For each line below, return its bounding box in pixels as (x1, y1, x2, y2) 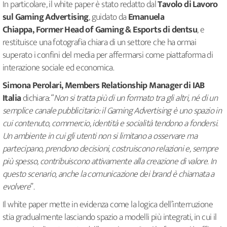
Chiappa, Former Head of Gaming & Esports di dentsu (3, 22, 197, 38)
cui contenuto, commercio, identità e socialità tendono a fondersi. (3, 116, 218, 132)
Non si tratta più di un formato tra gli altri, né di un (54, 91, 218, 106)
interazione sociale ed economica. (3, 60, 115, 76)
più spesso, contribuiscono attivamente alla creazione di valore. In (3, 154, 216, 170)
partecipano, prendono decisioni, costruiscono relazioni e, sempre (3, 141, 218, 157)
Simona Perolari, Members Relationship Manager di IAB (3, 78, 205, 94)
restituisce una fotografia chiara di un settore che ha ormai (3, 35, 196, 51)
